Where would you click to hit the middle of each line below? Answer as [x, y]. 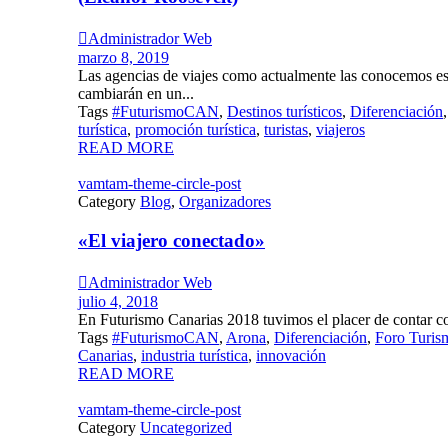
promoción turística [195, 130]
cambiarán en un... [136, 94]
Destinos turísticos [284, 112]
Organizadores [225, 202]
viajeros [340, 130]
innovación [291, 355]
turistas [286, 130]
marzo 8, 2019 [123, 58]
